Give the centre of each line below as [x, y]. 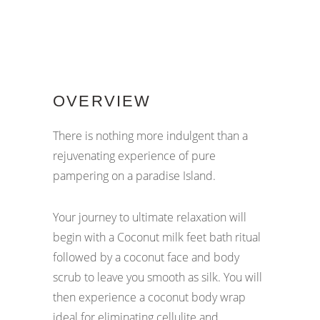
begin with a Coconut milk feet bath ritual [157, 237]
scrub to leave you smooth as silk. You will [157, 277]
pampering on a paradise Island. [136, 176]
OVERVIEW [102, 101]
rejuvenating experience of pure [134, 156]
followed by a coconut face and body [146, 257]
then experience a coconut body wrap [149, 297]
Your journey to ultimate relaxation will [150, 217]
